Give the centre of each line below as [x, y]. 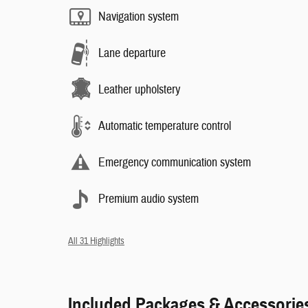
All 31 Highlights [96, 241]
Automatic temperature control [165, 126]
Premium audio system [148, 199]
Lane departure [132, 53]
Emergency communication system [175, 162]
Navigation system [139, 16]
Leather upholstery [139, 89]
